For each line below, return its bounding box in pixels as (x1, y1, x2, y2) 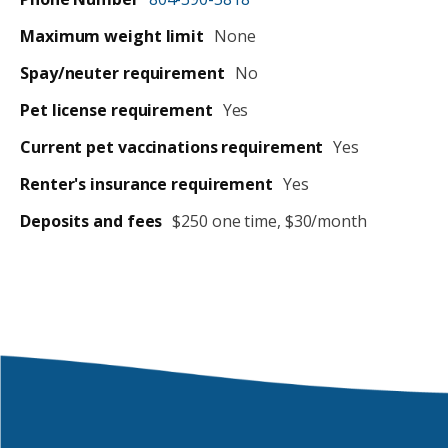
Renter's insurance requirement (20, 173, 273, 196)
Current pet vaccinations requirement (20, 136, 324, 159)
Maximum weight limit (20, 25, 204, 48)
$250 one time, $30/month (172, 210, 367, 233)
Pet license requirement (20, 99, 213, 122)
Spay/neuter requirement (20, 62, 225, 85)
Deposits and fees (20, 210, 163, 233)
